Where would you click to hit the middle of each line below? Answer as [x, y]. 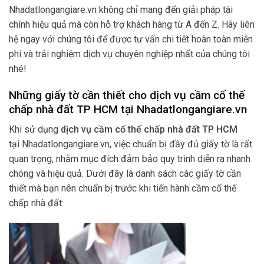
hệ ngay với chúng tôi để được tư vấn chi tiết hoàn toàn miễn [131, 39]
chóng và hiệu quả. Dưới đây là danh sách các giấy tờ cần [125, 174]
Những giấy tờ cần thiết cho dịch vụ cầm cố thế [127, 95]
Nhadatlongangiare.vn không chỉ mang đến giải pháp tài [121, 9]
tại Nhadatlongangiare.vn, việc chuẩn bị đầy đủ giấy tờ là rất [131, 144]
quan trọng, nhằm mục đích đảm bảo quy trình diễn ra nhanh [130, 159]
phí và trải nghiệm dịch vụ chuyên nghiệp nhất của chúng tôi [129, 54]
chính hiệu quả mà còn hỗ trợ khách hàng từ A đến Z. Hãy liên [132, 24]
